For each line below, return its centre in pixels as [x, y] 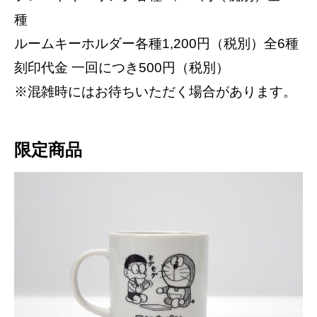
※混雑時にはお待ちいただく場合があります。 [155, 92]
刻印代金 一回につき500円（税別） [122, 68]
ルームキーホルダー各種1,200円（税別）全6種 [156, 44]
